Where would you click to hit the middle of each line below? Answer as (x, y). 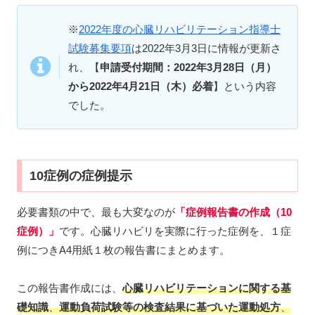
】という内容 (245, 86)
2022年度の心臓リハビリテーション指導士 (180, 29)
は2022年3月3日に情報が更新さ (206, 48)
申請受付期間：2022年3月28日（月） (188, 67)
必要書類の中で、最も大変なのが (96, 212)
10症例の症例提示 (81, 175)
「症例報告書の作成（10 (233, 212)
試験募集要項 (100, 48)
